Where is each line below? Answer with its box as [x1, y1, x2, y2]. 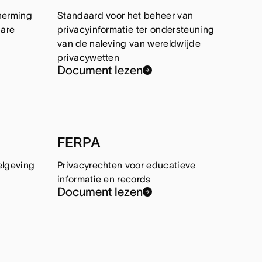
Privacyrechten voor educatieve [57, 160, 196, 171]
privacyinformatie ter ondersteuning [57, 24, 215, 35]
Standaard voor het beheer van [57, 10, 194, 21]
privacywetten [57, 52, 120, 63]
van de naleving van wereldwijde [57, 38, 201, 49]
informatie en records [57, 174, 151, 185]
